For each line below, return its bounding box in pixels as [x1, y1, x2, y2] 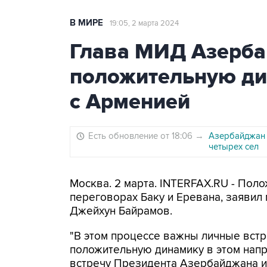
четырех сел [209, 141, 259, 152]
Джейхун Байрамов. [70, 204, 172, 218]
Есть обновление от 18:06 [88, 131, 195, 141]
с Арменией [70, 89, 190, 115]
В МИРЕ [70, 17, 103, 29]
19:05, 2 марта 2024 [110, 18, 179, 28]
